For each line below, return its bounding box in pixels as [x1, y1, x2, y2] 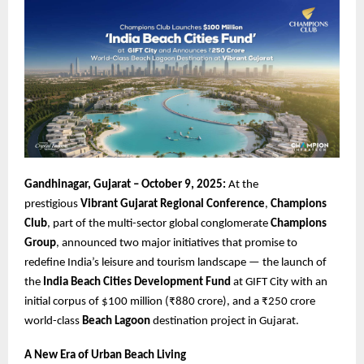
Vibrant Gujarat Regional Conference [80, 198, 265, 211]
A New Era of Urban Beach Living [24, 349, 186, 362]
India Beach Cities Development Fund [43, 276, 231, 289]
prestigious [24, 198, 80, 211]
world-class [24, 315, 82, 328]
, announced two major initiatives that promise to [56, 237, 297, 250]
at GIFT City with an [231, 276, 327, 289]
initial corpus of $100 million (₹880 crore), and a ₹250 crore [24, 296, 315, 309]
